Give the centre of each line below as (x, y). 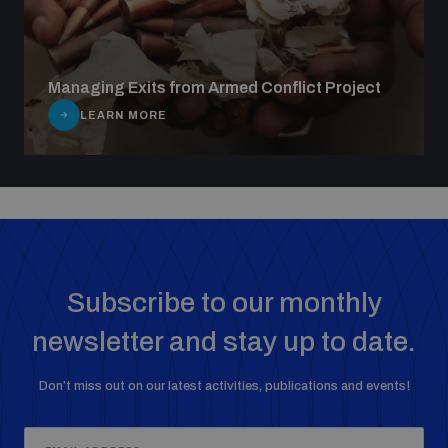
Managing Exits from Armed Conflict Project (214, 87)
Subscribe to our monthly (224, 302)
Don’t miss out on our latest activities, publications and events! (224, 386)
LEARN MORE (123, 114)
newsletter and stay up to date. (224, 341)
